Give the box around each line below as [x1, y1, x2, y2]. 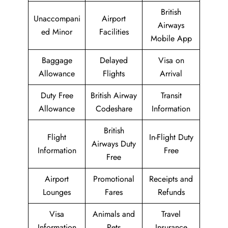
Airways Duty [92, 138, 136, 150]
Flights [103, 68, 125, 79]
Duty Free [40, 90, 73, 101]
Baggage [41, 54, 72, 66]
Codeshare [95, 103, 132, 115]
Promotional [93, 173, 134, 185]
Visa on [158, 54, 184, 66]
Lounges [43, 186, 71, 198]
